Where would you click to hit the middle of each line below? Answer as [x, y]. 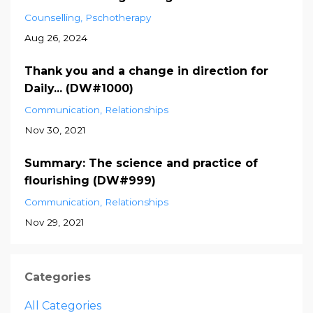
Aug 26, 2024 [56, 38]
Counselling [52, 18]
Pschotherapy [118, 18]
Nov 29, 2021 [54, 223]
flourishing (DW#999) [90, 181]
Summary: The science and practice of [141, 163]
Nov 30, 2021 [55, 130]
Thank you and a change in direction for [146, 71]
